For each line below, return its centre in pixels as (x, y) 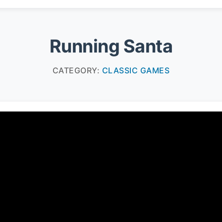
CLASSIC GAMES (136, 70)
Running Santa (111, 46)
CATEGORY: (77, 70)
